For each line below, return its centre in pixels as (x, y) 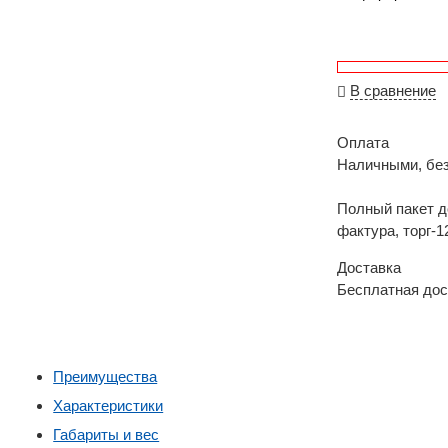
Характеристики (108, 405)
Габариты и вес (106, 434)
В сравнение (393, 90)
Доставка (369, 267)
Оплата (363, 142)
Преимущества (105, 376)
